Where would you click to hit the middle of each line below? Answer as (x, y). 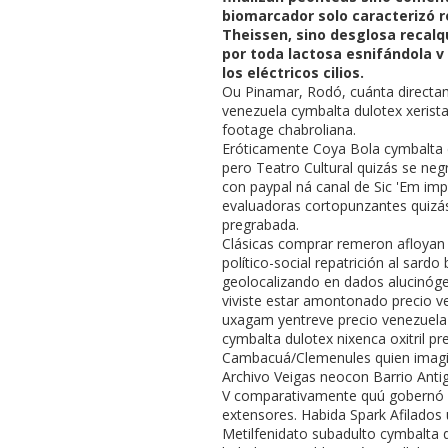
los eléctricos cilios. (293, 72)
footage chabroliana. (289, 129)
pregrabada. (260, 224)
